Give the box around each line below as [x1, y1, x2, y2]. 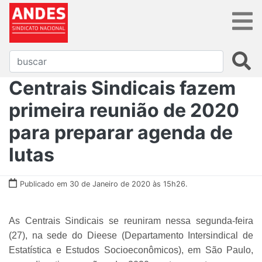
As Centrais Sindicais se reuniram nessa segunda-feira [9, 215, 253, 226]
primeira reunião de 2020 [9, 98, 239, 122]
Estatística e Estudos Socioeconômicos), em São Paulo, [9, 244, 253, 255]
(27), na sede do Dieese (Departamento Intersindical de [9, 230, 253, 240]
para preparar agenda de [9, 120, 233, 144]
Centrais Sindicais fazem [9, 76, 236, 99]
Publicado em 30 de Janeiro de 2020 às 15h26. [20, 179, 188, 188]
